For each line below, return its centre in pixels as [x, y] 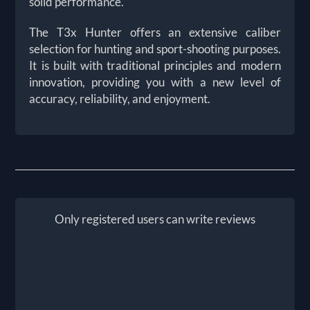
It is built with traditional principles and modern [155, 65]
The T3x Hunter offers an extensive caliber [155, 32]
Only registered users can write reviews [155, 219]
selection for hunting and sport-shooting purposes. [155, 48]
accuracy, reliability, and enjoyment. [120, 98]
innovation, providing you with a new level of [155, 82]
